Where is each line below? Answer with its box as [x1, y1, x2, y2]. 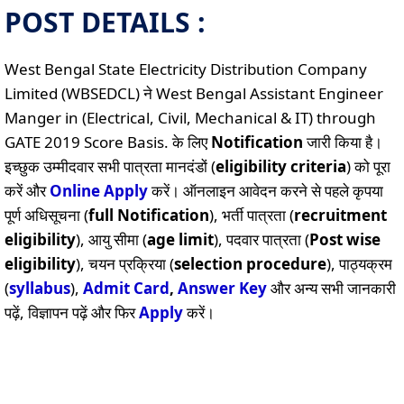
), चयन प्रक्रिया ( [76, 252, 174, 274]
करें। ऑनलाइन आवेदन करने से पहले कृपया [148, 179, 383, 201]
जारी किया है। [303, 131, 382, 152]
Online [50, 179, 100, 201]
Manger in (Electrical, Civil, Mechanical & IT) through [5, 106, 376, 128]
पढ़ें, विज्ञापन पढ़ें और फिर [5, 301, 139, 323]
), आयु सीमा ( [76, 228, 147, 250]
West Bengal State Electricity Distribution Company [5, 58, 367, 79]
